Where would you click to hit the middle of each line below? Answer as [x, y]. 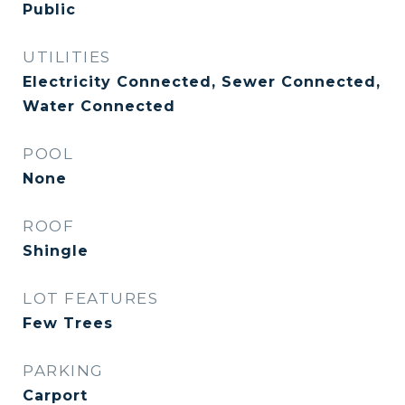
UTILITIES [67, 57]
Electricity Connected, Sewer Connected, [202, 82]
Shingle [56, 251]
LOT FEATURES [90, 298]
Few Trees [68, 323]
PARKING [63, 371]
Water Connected [99, 106]
